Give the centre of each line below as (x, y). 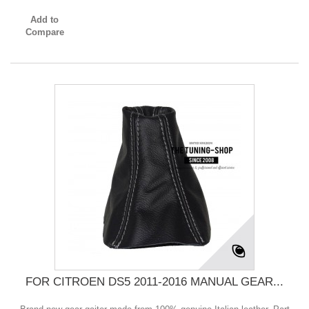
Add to (45, 20)
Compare (44, 32)
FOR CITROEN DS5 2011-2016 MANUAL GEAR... (154, 282)
